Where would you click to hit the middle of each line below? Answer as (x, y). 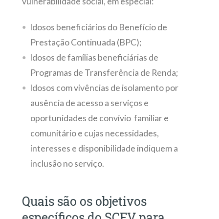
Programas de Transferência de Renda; (104, 73)
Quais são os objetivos (84, 201)
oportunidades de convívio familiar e (99, 118)
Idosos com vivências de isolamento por (104, 88)
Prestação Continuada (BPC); (86, 43)
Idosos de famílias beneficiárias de (94, 58)
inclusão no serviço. (67, 164)
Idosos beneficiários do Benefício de (98, 27)
